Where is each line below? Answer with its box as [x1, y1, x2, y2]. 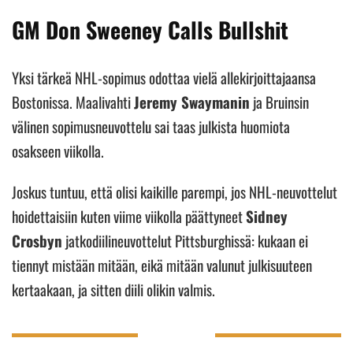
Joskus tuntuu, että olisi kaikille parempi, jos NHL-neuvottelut [12, 180, 337, 203]
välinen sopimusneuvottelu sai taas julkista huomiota [12, 114, 290, 137]
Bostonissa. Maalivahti [12, 90, 134, 113]
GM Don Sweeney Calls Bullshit [12, 13, 288, 46]
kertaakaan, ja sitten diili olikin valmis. [12, 277, 218, 300]
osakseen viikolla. [12, 139, 107, 162]
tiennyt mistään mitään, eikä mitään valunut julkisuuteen [12, 253, 312, 276]
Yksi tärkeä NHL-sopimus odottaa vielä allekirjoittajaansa [12, 65, 316, 88]
